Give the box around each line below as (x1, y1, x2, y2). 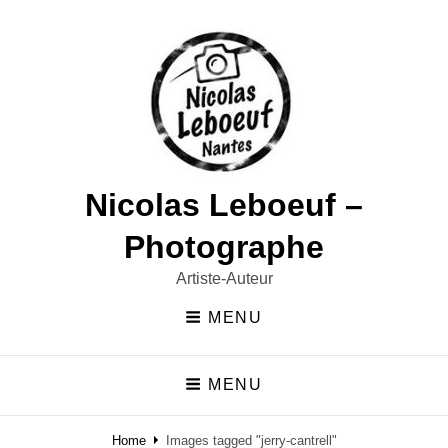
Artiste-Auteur (175, 270, 273, 287)
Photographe (124, 229, 324, 265)
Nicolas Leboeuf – (85, 187, 363, 223)
